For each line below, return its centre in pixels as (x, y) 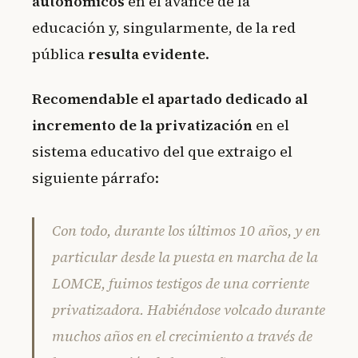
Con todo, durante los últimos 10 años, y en (186, 230)
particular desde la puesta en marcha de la (185, 257)
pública (60, 54)
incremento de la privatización (142, 125)
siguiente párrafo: (95, 178)
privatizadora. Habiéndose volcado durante (189, 309)
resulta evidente (147, 54)
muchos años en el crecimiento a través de (182, 336)
